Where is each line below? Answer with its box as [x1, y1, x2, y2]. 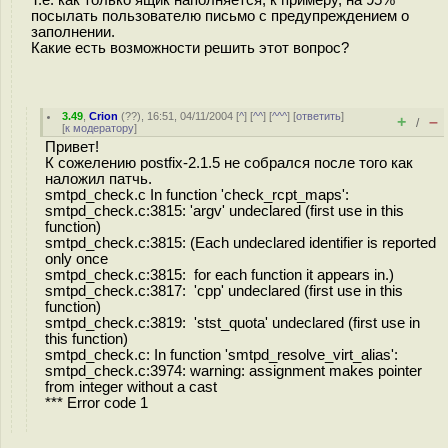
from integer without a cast [45, 379, 217, 395]
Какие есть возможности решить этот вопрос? [31, 40, 349, 56]
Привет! [45, 139, 99, 155]
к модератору [65, 122, 134, 134]
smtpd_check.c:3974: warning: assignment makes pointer [45, 363, 422, 379]
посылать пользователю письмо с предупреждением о [31, 8, 409, 24]
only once [45, 251, 108, 267]
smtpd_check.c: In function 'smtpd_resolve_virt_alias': [45, 347, 398, 363]
